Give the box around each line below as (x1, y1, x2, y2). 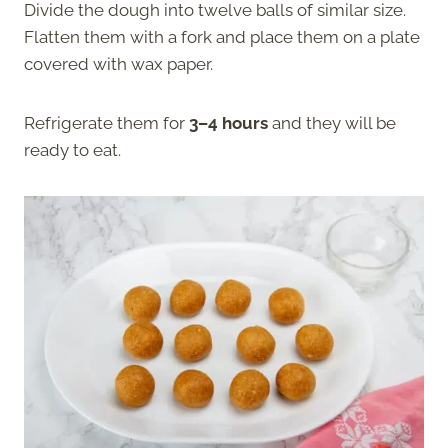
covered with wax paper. (24, 54, 213, 75)
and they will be (268, 113, 396, 134)
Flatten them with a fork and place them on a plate (24, 27, 420, 48)
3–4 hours (189, 113, 268, 134)
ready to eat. (24, 140, 121, 161)
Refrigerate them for (24, 113, 189, 134)
